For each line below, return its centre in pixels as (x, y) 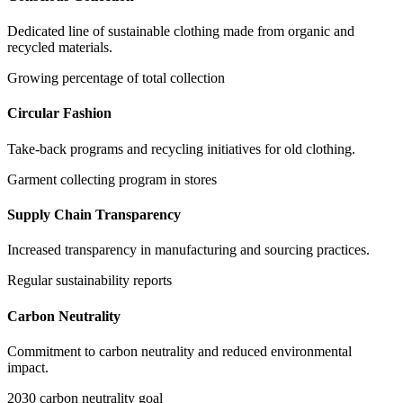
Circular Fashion (59, 113)
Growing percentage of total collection (116, 78)
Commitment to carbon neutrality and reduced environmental (179, 351)
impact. (28, 367)
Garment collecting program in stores (112, 179)
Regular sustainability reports (90, 281)
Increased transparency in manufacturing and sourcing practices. (188, 250)
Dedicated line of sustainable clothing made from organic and (181, 31)
